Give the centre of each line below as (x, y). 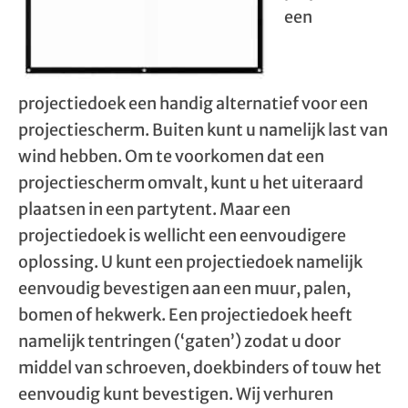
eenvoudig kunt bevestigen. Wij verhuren (176, 394)
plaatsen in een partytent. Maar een (154, 209)
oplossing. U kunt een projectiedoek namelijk (190, 262)
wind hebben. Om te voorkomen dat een (171, 156)
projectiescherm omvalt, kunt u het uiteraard (191, 183)
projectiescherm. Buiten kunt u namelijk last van (203, 130)
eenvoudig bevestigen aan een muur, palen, (184, 288)
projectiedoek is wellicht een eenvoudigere (182, 235)
